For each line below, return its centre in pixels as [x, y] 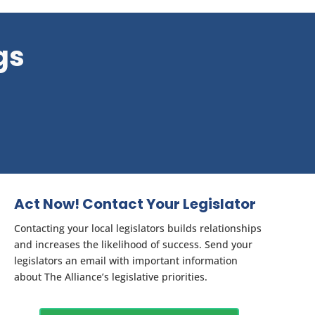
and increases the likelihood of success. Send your [133, 245]
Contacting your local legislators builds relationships [138, 229]
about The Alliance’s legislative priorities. [111, 277]
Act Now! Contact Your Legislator [135, 204]
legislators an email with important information [126, 261]
